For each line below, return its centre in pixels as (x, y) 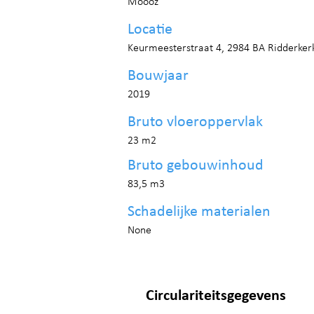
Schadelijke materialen (199, 212)
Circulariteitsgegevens (216, 296)
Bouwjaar (158, 76)
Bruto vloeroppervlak (195, 122)
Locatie (150, 30)
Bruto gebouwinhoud (196, 166)
